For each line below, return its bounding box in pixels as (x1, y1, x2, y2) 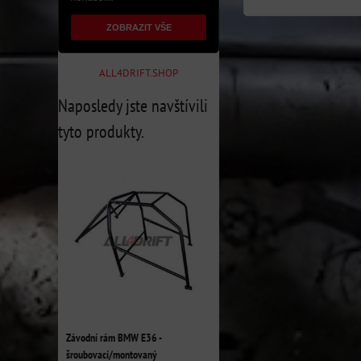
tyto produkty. (58, 120, 144, 143)
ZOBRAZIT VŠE (106, 23, 172, 32)
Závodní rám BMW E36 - (66, 330, 161, 345)
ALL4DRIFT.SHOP (99, 66, 178, 80)
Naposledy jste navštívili (58, 94, 208, 117)
